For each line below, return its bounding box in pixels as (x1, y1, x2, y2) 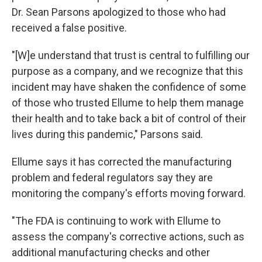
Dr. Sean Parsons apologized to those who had (12, 6, 226, 18)
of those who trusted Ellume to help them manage (12, 96, 244, 109)
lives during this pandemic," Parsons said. (12, 128, 203, 140)
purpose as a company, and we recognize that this (12, 65, 243, 77)
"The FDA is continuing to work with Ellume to (12, 215, 220, 227)
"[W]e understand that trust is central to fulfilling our (12, 49, 250, 61)
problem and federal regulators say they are (12, 171, 213, 184)
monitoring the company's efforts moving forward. (12, 187, 246, 199)
